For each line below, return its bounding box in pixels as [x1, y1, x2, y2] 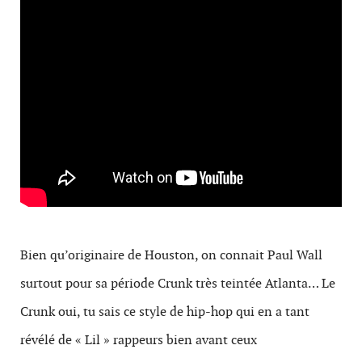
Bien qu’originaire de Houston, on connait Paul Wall [20, 246, 322, 263]
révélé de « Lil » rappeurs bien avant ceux [20, 331, 257, 348]
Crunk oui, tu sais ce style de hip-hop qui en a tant [20, 303, 309, 320]
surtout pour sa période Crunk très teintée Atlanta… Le [20, 275, 335, 292]
